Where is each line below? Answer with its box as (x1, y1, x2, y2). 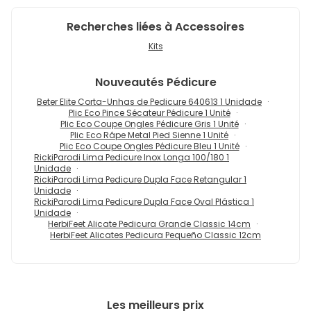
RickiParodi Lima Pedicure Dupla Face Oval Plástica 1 (34, 195, 254, 208)
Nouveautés (94, 74, 164, 90)
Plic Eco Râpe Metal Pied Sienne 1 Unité (70, 128, 228, 141)
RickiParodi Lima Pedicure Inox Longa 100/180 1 (34, 151, 229, 163)
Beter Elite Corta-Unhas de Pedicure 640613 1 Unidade (37, 95, 262, 108)
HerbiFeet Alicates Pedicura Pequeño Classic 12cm (50, 228, 261, 241)
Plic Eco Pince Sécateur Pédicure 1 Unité (68, 106, 230, 119)
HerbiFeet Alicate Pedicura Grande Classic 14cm (48, 217, 251, 230)
